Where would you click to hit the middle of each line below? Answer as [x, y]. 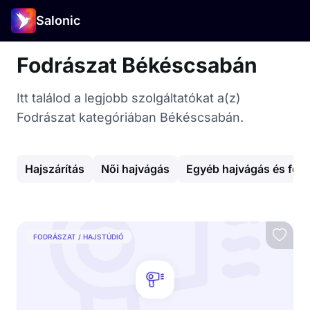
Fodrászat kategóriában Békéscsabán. [130, 117]
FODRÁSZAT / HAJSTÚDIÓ [79, 236]
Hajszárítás [55, 169]
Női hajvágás [135, 169]
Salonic [58, 20]
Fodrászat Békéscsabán [137, 65]
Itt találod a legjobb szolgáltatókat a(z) [129, 98]
